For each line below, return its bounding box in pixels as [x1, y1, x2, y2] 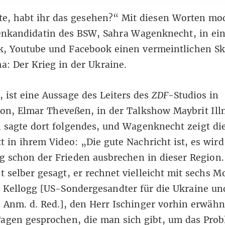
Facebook [69, 43, 112, 55]
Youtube [9, 43, 46, 55]
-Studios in [168, 89, 219, 101]
